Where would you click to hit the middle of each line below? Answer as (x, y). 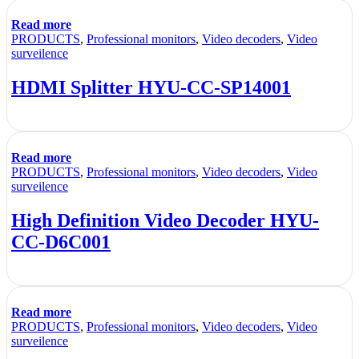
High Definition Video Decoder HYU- (165, 221)
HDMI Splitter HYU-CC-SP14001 (151, 88)
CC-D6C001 (61, 242)
